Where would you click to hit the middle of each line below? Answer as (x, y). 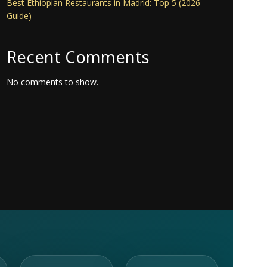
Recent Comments (78, 57)
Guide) (19, 15)
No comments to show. (52, 82)
